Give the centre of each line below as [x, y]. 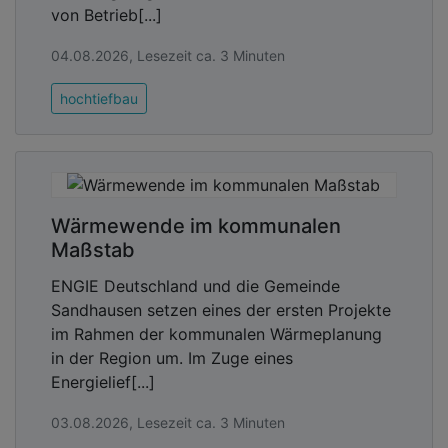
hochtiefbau [99, 99]
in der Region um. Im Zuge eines [172, 358]
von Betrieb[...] [106, 15]
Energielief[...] [103, 382]
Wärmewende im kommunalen [196, 226]
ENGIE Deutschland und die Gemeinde [195, 286]
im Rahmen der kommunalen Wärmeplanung [216, 334]
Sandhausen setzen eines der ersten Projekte [221, 310]
